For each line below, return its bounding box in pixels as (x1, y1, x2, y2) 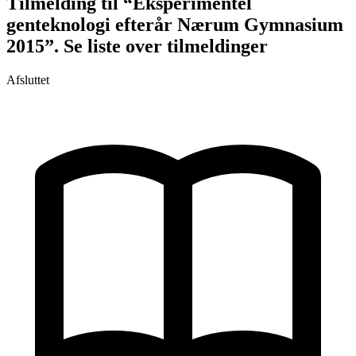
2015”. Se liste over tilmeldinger (6, 36, 268, 57)
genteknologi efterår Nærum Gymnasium (6, 14, 343, 36)
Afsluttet (6, 73, 49, 87)
